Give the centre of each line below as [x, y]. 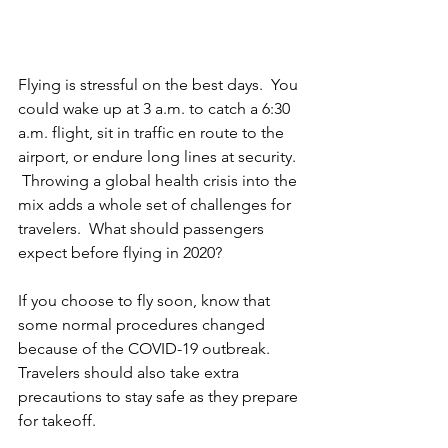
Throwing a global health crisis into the [159, 180]
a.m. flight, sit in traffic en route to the [153, 132]
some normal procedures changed [143, 324]
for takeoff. [59, 420]
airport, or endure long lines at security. [159, 156]
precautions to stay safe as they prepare [160, 396]
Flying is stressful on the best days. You [160, 84]
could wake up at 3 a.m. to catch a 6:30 [156, 108]
